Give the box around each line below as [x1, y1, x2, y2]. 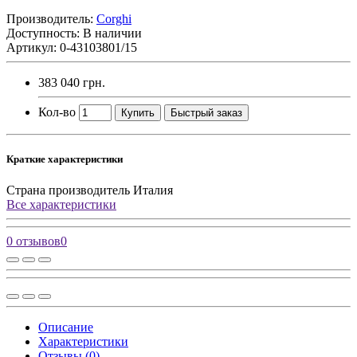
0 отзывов [6, 234, 61, 249]
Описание [38, 320, 93, 335]
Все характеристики [6, 198, 116, 212]
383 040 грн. [38, 75, 105, 89]
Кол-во [38, 104, 76, 119]
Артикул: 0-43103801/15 [6, 40, 137, 54]
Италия [133, 183, 173, 198]
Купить [121, 106, 155, 119]
